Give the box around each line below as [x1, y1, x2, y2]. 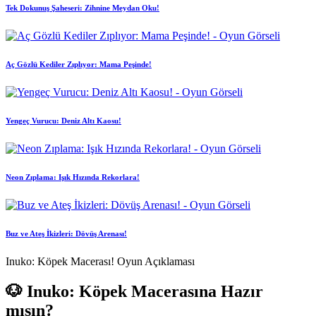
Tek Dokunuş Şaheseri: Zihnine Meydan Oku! [6, 4, 159, 13]
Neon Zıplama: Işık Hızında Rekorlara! [6, 172, 140, 181]
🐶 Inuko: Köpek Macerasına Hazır [6, 281, 263, 300]
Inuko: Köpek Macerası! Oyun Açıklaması [6, 255, 195, 267]
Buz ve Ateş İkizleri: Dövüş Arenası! [6, 229, 127, 238]
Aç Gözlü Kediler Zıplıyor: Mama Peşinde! [6, 60, 152, 69]
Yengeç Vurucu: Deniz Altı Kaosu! [6, 116, 121, 126]
